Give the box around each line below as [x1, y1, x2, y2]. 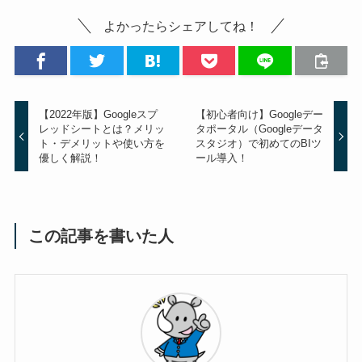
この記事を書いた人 [28, 227, 175, 246]
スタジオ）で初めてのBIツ [195, 137, 322, 150]
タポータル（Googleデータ [195, 123, 323, 136]
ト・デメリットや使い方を [39, 137, 166, 150]
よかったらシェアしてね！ [103, 18, 259, 33]
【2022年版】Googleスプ [39, 108, 158, 121]
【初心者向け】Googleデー [195, 108, 323, 121]
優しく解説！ [39, 152, 103, 165]
